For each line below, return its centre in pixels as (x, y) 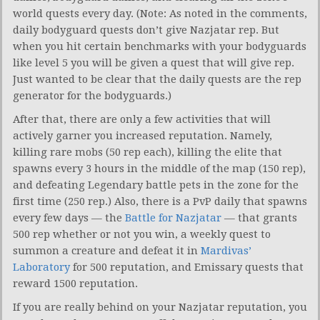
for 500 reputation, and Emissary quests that (187, 267)
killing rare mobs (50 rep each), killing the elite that (147, 152)
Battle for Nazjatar (173, 218)
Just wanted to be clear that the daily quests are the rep (157, 80)
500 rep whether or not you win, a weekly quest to (142, 235)
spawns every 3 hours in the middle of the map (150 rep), (159, 169)
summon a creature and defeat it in (107, 251)
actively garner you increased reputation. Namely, (142, 136)
